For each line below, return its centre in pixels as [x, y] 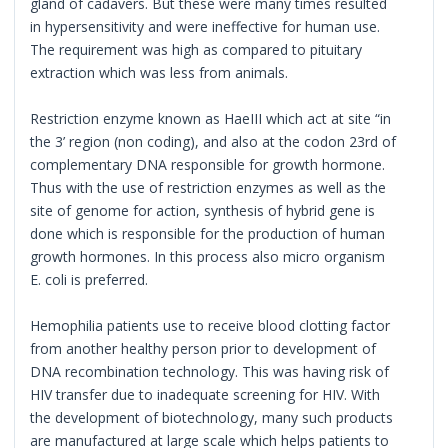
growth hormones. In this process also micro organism [208, 256]
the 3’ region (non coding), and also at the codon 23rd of [213, 141]
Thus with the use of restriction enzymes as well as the [208, 187]
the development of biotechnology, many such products [212, 417]
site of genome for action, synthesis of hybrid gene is [203, 210]
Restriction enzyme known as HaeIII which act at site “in [211, 118]
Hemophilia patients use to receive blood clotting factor [210, 325]
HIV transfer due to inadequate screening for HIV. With [205, 394]
